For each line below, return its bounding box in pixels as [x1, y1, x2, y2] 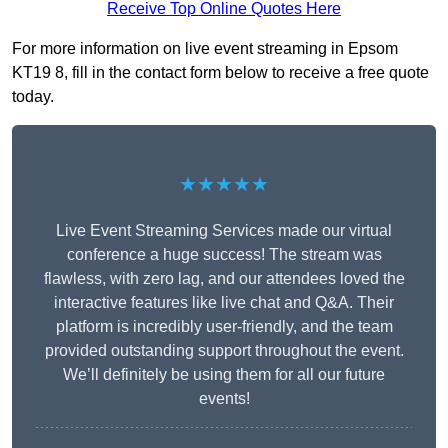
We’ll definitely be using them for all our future [63, 366, 385, 384]
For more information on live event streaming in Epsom [12, 40, 398, 58]
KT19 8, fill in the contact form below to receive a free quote [12, 64, 429, 82]
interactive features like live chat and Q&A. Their [54, 294, 394, 312]
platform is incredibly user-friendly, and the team [55, 318, 393, 336]
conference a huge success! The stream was [66, 246, 382, 264]
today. [12, 88, 54, 106]
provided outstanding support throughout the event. [44, 342, 404, 360]
